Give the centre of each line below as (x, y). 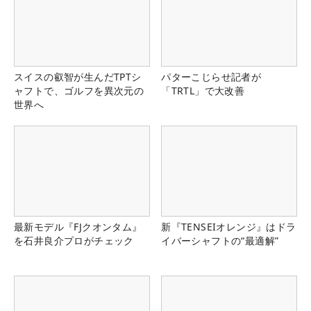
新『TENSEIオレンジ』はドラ (229, 227)
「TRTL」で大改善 (203, 91)
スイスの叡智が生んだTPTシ (78, 77)
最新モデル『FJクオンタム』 (78, 227)
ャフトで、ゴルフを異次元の (79, 91)
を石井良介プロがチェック (74, 241)
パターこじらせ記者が (211, 77)
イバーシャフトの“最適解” (220, 241)
